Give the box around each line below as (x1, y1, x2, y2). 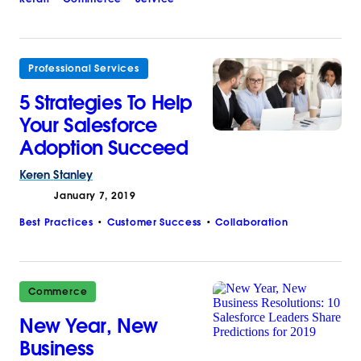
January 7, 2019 (54, 189, 136, 201)
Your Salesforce (19, 112, 158, 138)
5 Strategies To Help (19, 89, 193, 115)
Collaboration (215, 215, 288, 228)
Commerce (28, 284, 88, 297)
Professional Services (28, 61, 139, 74)
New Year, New (19, 313, 158, 338)
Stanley (53, 167, 93, 182)
